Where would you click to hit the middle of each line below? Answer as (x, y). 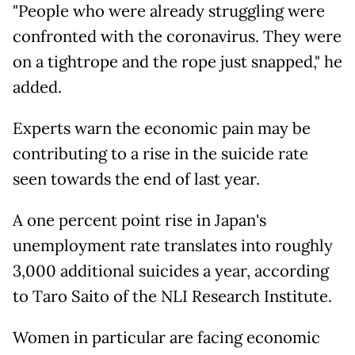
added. (37, 87)
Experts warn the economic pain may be (162, 128)
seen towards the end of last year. (136, 179)
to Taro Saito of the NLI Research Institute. (172, 296)
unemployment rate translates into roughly (173, 245)
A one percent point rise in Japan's (139, 220)
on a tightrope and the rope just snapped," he (177, 61)
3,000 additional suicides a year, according (171, 271)
